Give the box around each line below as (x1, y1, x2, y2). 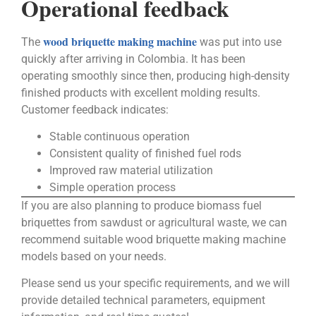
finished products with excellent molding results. (21, 85, 260, 99)
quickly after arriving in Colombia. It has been (21, 51, 245, 66)
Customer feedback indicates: (21, 102, 169, 116)
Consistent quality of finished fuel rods (49, 147, 241, 161)
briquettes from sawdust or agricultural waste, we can (21, 216, 287, 230)
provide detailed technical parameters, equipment (21, 293, 265, 308)
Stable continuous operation (49, 130, 190, 144)
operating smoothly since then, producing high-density (21, 68, 290, 83)
